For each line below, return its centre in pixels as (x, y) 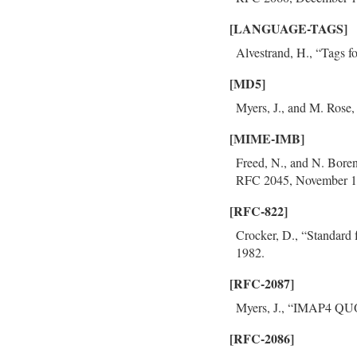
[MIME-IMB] (267, 138)
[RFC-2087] (262, 283)
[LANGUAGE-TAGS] (288, 28)
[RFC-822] (259, 211)
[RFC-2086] (262, 338)
